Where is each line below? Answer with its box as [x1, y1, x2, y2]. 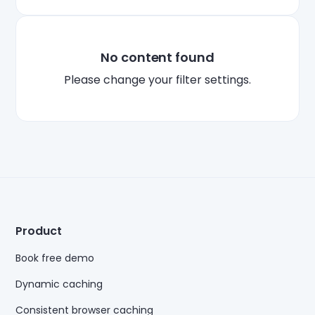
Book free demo [15, 251, 95, 266]
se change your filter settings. [88, 71, 251, 88]
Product [15, 223, 63, 240]
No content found [100, 48, 215, 66]
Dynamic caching [15, 277, 103, 292]
